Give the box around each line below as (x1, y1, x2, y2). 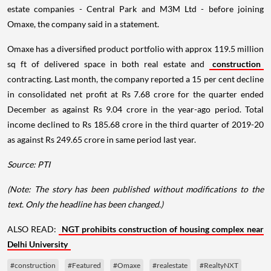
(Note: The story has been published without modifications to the (7, 184, 264, 194)
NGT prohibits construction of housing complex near (62, 224, 264, 234)
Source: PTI (7, 159, 50, 169)
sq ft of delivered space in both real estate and (7, 59, 209, 69)
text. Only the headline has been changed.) (7, 199, 163, 209)
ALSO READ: (7, 224, 59, 234)
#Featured (68, 261, 101, 270)
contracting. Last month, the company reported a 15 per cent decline (7, 74, 264, 84)
